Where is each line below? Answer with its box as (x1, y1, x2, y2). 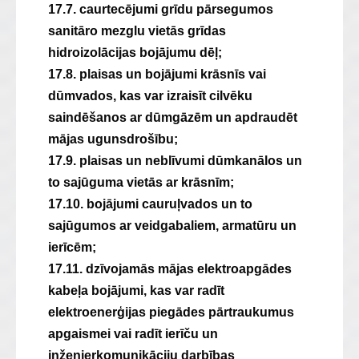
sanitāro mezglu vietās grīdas (48, 24, 226, 38)
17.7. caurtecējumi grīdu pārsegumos (48, 2, 273, 16)
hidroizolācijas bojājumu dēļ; (48, 46, 222, 59)
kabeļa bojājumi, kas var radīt (48, 284, 224, 297)
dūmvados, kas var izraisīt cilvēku (48, 89, 252, 103)
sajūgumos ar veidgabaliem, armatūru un (48, 219, 296, 232)
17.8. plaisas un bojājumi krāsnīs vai (48, 67, 266, 81)
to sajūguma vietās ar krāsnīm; (48, 175, 234, 189)
